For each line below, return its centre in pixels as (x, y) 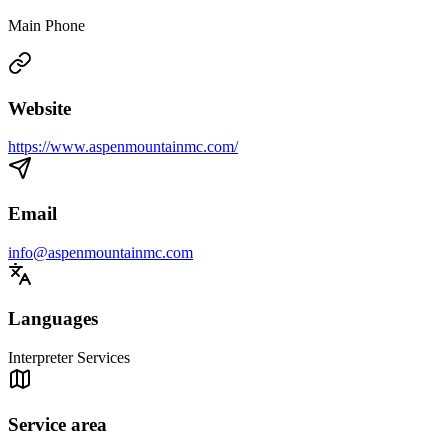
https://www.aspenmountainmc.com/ (123, 147)
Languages (53, 319)
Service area (57, 424)
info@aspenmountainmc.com (100, 252)
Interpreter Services (69, 358)
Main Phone (46, 25)
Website (39, 108)
